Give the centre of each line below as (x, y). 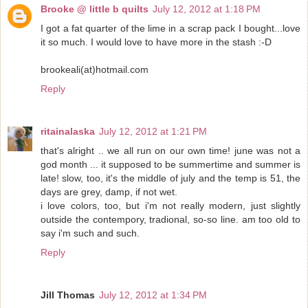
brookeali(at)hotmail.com (95, 69)
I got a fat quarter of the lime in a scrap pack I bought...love (170, 28)
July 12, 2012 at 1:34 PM (153, 295)
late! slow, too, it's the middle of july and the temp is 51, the (170, 178)
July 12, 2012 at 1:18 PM (207, 9)
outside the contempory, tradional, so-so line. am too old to (170, 219)
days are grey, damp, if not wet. (109, 191)
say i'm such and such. (90, 233)
